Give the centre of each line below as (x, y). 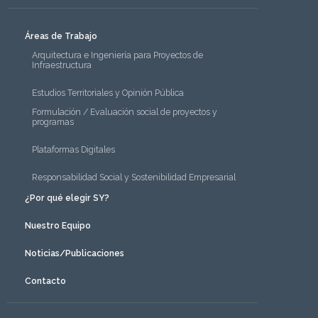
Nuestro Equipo (58, 226)
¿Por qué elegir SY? (67, 198)
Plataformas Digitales (73, 150)
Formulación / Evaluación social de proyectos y (125, 113)
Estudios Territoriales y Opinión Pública (108, 93)
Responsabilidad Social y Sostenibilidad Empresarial (134, 178)
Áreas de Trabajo (61, 37)
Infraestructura (62, 66)
